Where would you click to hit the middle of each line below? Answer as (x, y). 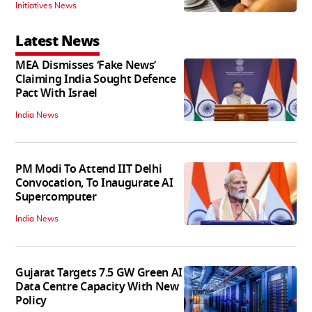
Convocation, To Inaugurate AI (94, 183)
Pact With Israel (56, 93)
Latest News (57, 41)
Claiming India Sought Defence (96, 79)
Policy (31, 301)
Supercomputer (56, 197)
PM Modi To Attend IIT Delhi (89, 169)
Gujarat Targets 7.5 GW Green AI (99, 273)
